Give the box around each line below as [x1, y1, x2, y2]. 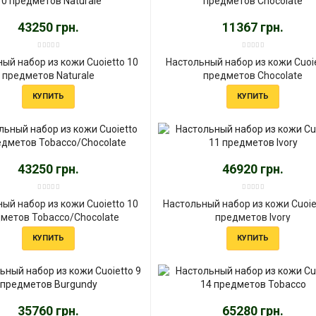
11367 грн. [222, 19, 284, 35]
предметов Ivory [215, 211, 291, 223]
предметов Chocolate [203, 69, 303, 81]
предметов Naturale [2, 69, 95, 81]
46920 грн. [222, 161, 284, 176]
